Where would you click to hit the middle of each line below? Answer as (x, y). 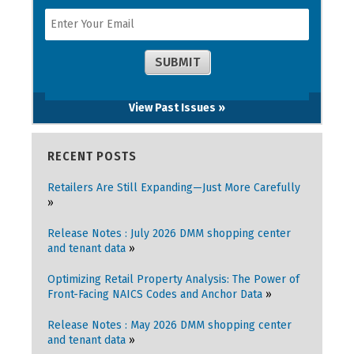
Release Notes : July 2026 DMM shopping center (169, 233)
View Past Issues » (177, 108)
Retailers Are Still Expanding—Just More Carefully (174, 188)
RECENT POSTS (92, 156)
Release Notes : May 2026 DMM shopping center (169, 325)
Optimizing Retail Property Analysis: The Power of (173, 279)
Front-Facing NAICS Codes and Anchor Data (155, 294)
